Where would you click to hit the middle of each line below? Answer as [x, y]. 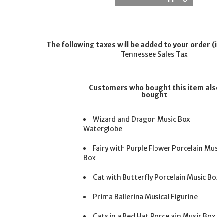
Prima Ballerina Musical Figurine [146, 196]
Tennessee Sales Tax [154, 54]
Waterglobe [103, 129]
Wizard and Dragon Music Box [142, 119]
